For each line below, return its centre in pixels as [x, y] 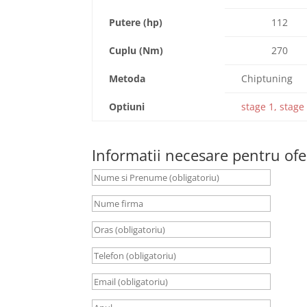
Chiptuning [267, 78]
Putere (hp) [136, 22]
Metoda [127, 78]
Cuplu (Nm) [136, 50]
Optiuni [127, 107]
